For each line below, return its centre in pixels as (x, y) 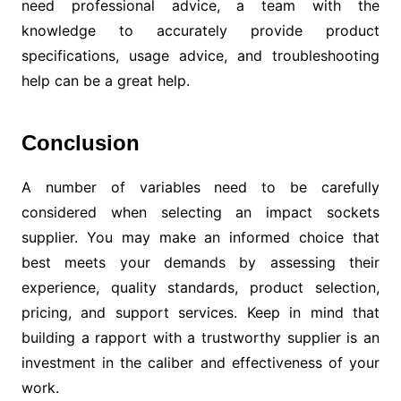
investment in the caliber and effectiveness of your (200, 363)
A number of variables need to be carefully (200, 187)
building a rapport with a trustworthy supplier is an (200, 337)
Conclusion (80, 143)
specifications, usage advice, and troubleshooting (200, 55)
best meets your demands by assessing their (200, 262)
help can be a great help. (105, 81)
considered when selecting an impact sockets (200, 212)
